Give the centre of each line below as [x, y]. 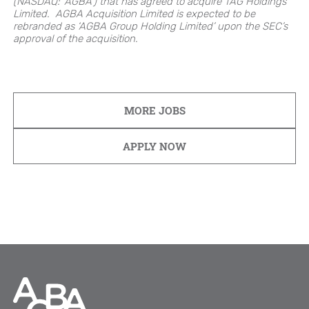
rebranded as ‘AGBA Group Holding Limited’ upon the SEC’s [151, 26]
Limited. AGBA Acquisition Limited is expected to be [134, 13]
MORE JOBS [154, 110]
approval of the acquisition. [76, 38]
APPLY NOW [154, 146]
